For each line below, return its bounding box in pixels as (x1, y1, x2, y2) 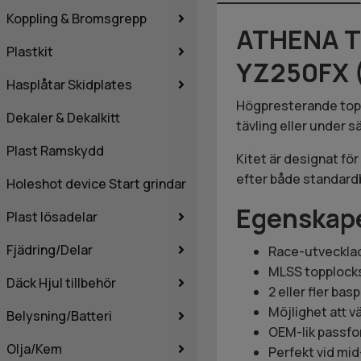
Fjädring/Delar (6, 240, 93, 259)
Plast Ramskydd (6, 141, 104, 160)
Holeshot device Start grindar (6, 174, 186, 193)
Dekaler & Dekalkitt (6, 108, 120, 127)
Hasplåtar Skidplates (6, 75, 132, 93)
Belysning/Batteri (6, 306, 112, 325)
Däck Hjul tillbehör (6, 273, 116, 292)
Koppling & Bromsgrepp (6, 9, 147, 27)
